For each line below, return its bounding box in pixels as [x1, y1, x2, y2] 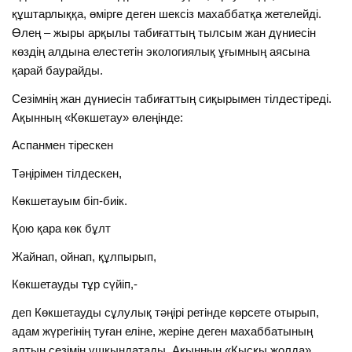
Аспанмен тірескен [12, 138, 114, 152]
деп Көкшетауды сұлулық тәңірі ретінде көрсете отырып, [12, 305, 320, 319]
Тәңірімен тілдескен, [12, 166, 123, 180]
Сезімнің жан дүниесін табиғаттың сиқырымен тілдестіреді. [12, 91, 332, 105]
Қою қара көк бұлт [12, 222, 112, 236]
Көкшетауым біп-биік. [12, 194, 128, 208]
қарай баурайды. [12, 64, 104, 78]
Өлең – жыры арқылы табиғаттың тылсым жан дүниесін [12, 26, 317, 40]
